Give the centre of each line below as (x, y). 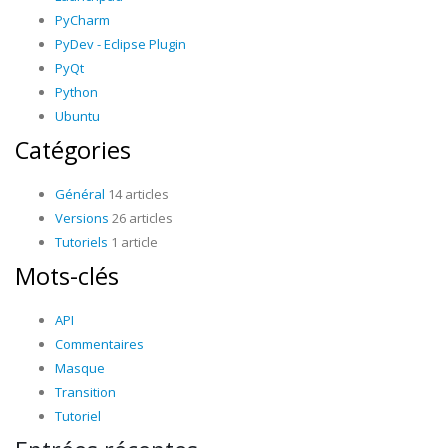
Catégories (73, 150)
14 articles (137, 194)
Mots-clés (67, 276)
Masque (80, 368)
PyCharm (82, 20)
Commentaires (99, 344)
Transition (85, 392)
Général (80, 194)
